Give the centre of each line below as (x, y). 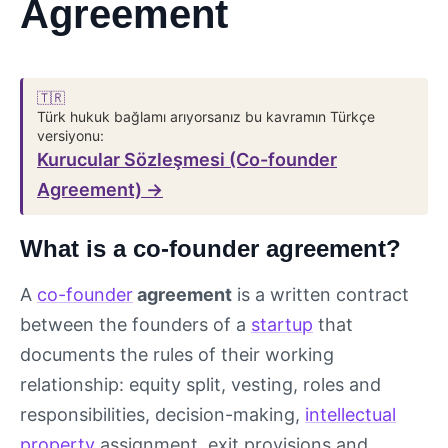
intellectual (350, 414)
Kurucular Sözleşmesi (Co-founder (187, 159)
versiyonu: (70, 135)
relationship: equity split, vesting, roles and (200, 384)
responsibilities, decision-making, (162, 414)
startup (282, 324)
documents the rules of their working (177, 354)
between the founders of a (135, 324)
